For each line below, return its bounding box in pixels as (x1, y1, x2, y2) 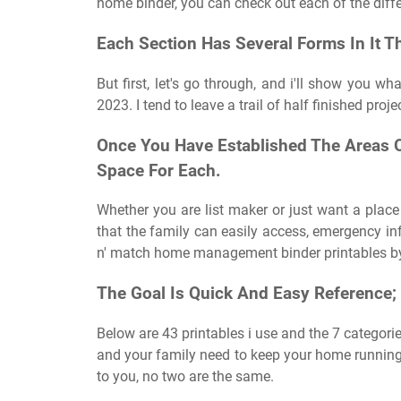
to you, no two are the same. (97, 367, 274, 385)
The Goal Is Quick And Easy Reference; (97, 284, 397, 304)
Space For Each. (97, 160, 221, 181)
